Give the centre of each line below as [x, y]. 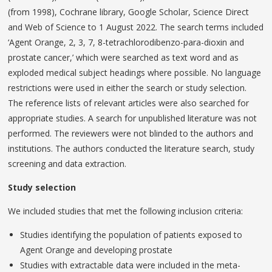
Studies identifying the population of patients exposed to [131, 235]
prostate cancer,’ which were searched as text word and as [124, 58]
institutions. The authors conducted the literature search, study [131, 149]
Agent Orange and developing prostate [97, 250]
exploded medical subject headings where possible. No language [135, 73]
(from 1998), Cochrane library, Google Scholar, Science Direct [129, 12]
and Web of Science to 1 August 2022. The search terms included [136, 27]
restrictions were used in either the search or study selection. [127, 88]
